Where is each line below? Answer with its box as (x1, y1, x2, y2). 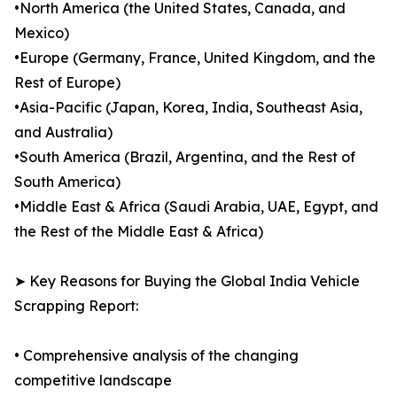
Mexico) (14, 24, 69, 43)
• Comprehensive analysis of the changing (14, 346, 299, 365)
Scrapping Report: (14, 297, 138, 315)
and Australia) (14, 123, 113, 142)
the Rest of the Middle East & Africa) (14, 222, 263, 241)
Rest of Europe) (14, 74, 121, 92)
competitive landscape (14, 371, 172, 390)
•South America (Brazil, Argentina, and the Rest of (14, 148, 355, 167)
